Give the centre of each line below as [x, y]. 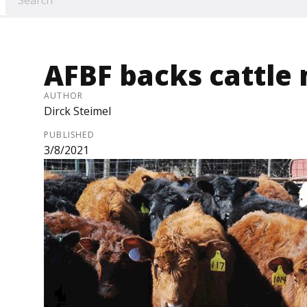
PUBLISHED [69, 135]
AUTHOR [64, 96]
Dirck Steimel [77, 111]
